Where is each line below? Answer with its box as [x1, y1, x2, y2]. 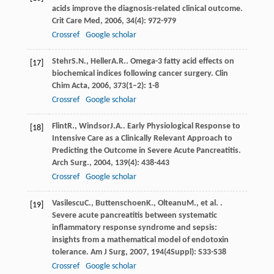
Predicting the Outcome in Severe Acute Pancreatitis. [51, 146, 241, 155]
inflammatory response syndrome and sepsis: [51, 223, 217, 232]
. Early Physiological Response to [122, 121, 240, 131]
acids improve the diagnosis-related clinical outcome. [51, 4, 243, 13]
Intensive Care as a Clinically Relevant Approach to [51, 133, 232, 143]
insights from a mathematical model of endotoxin [51, 235, 229, 245]
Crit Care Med [51, 16, 100, 26]
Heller [90, 56, 111, 66]
